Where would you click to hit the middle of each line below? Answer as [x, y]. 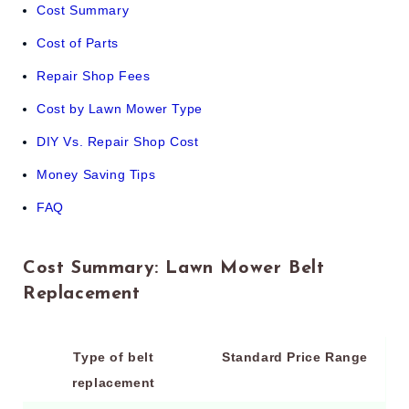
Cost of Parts [80, 43]
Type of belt [114, 357]
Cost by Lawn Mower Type [120, 109]
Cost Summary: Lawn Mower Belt [174, 268]
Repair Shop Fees [94, 76]
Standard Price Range [295, 357]
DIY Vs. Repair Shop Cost [118, 142]
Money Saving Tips [96, 175]
